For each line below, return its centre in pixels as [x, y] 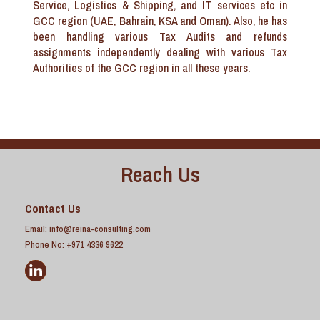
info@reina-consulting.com [100, 229]
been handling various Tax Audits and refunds [160, 36]
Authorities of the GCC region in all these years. [141, 67]
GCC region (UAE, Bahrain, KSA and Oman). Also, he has [160, 20]
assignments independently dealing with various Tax [160, 52]
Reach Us [160, 174]
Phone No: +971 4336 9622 [74, 244]
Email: [37, 229]
